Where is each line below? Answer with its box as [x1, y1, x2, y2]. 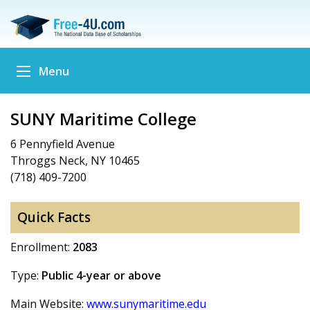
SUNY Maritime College [10, 107, 197, 130]
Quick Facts [17, 208, 91, 227]
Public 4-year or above [42, 267, 161, 283]
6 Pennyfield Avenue [10, 136, 115, 152]
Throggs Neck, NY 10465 [10, 152, 140, 168]
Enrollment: [10, 239, 73, 255]
